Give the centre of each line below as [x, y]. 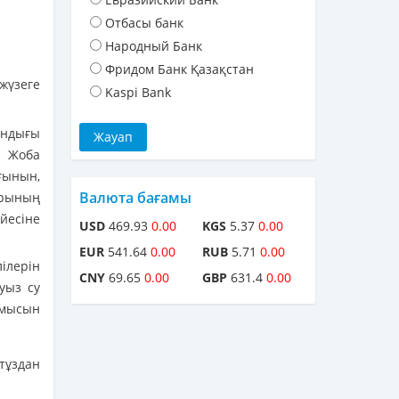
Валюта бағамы [135, 198]
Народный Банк [154, 46]
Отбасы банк [144, 23]
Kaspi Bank [138, 93]
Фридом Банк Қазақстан [179, 69]
